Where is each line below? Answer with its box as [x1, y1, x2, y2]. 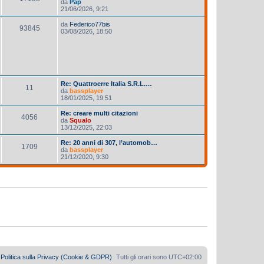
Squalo [70, 116, 91, 124]
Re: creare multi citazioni [61, 109, 138, 117]
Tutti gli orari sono [116, 253, 169, 260]
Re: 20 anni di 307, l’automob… [61, 138, 157, 146]
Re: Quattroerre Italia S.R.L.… [61, 80, 152, 87]
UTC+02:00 [169, 253, 202, 260]
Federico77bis [70, 20, 110, 28]
